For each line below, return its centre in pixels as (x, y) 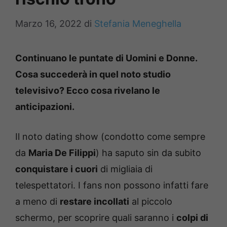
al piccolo (151, 201)
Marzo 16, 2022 (48, 24)
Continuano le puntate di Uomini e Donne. (106, 58)
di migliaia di (125, 169)
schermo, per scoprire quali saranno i (96, 218)
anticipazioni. (45, 107)
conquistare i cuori (56, 169)
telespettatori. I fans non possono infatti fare (112, 185)
